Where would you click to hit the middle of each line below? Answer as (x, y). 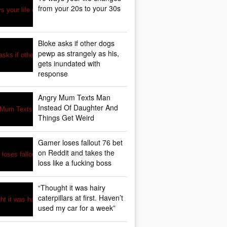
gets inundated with (69, 63)
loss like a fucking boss (75, 163)
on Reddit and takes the (76, 153)
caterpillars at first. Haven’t (81, 198)
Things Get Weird (66, 118)
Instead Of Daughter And (78, 107)
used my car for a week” (77, 208)
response (53, 73)
